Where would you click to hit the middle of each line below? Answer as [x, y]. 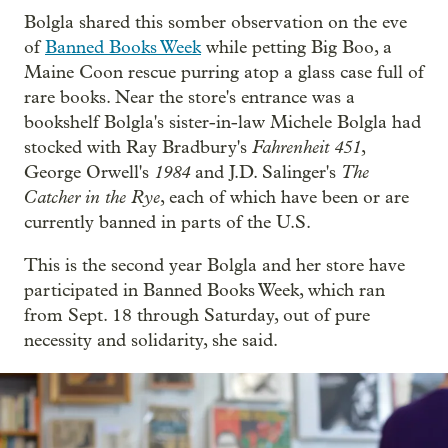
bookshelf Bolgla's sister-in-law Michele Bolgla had [222, 123]
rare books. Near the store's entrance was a [189, 98]
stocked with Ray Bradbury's [138, 148]
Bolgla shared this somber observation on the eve [215, 23]
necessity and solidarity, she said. [151, 341]
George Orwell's [89, 173]
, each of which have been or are [284, 198]
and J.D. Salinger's [268, 173]
